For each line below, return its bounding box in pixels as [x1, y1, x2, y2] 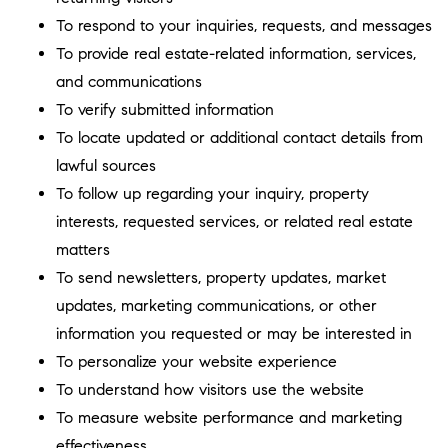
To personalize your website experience [56, 352, 337, 371]
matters [56, 240, 110, 259]
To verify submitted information [56, 100, 274, 119]
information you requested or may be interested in [56, 324, 412, 343]
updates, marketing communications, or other [56, 296, 377, 315]
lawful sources [56, 156, 156, 175]
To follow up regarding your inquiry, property [56, 184, 369, 203]
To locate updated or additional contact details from [56, 128, 423, 147]
